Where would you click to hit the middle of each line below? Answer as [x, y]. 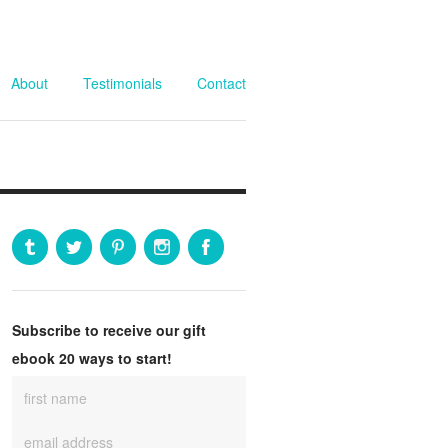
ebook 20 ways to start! [92, 358]
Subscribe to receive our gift [109, 330]
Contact [221, 83]
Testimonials [122, 83]
